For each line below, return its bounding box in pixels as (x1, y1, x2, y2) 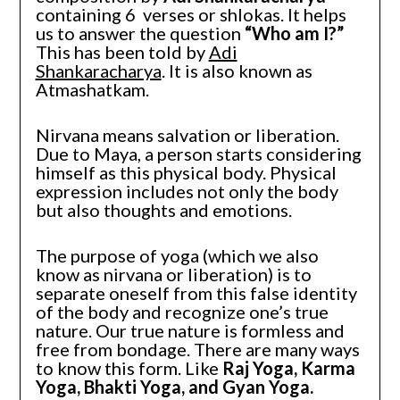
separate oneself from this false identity (35, 281, 357, 304)
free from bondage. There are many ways (35, 337, 360, 360)
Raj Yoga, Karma (221, 356, 355, 379)
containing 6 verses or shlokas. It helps (35, 3, 346, 25)
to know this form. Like (35, 356, 222, 379)
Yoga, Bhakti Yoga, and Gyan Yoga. (35, 375, 313, 397)
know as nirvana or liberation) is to (35, 262, 312, 285)
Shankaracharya (35, 59, 162, 81)
